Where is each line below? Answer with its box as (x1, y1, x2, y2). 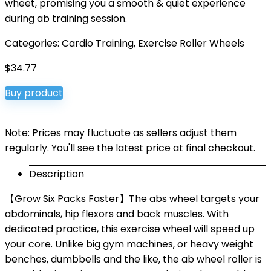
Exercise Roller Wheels (138, 36, 244, 50)
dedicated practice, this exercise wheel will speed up (5, 222, 255, 236)
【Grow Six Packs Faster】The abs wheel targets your (5, 192, 260, 206)
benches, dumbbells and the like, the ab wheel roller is (5, 252, 262, 266)
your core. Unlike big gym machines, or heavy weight (5, 237, 253, 251)
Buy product (5, 86, 63, 100)
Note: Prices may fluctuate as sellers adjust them (5, 126, 237, 140)
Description (29, 167, 84, 181)
